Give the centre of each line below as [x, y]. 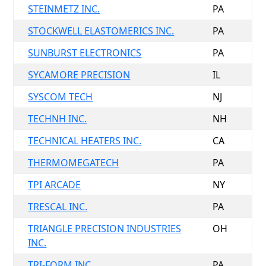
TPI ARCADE [55, 185]
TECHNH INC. [58, 119]
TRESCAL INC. [58, 207]
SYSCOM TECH [61, 97]
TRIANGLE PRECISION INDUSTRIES [105, 229]
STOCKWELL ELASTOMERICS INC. [101, 31]
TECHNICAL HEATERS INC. [85, 141]
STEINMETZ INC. [64, 9]
